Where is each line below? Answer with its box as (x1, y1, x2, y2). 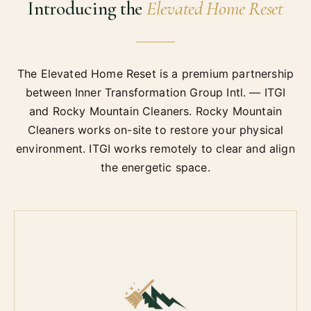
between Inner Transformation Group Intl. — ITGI (25, 85, 286, 99)
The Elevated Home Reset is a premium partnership (17, 66, 294, 81)
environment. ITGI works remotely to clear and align (16, 141, 295, 155)
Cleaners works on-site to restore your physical (27, 122, 284, 137)
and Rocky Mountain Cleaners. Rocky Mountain (28, 103, 283, 118)
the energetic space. (101, 160, 210, 174)
